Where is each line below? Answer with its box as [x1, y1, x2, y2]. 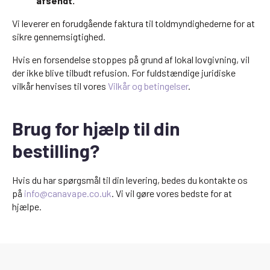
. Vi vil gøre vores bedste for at [111, 187, 232, 199]
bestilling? [12, 139, 99, 162]
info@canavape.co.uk [24, 187, 111, 199]
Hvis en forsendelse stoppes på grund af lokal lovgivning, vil [12, 54, 250, 65]
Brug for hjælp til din [12, 117, 180, 139]
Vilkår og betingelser [108, 80, 188, 92]
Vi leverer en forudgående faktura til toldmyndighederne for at [12, 17, 255, 29]
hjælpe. [12, 201, 42, 212]
